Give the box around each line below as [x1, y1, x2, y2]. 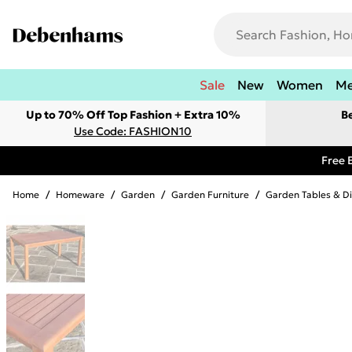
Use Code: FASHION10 [74, 124, 192, 138]
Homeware [56, 189, 104, 200]
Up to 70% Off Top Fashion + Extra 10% [25, 108, 240, 122]
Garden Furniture [171, 189, 249, 200]
